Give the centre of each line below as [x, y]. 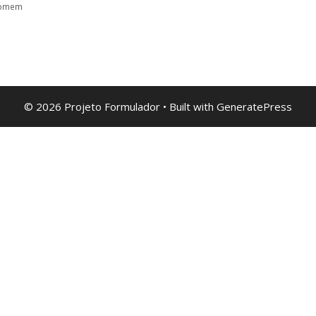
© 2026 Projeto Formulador [92, 106]
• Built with [188, 106]
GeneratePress [254, 106]
